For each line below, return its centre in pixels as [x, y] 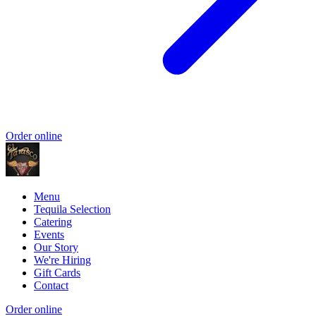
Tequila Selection [72, 209]
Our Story [56, 247]
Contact [51, 285]
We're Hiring [62, 260]
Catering [53, 221]
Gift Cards [57, 272]
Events [49, 234]
